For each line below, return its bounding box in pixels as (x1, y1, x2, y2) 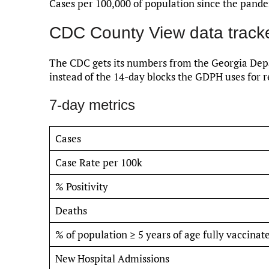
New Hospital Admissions (55, 251, 169, 265)
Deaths (55, 203, 87, 217)
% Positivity (55, 179, 108, 193)
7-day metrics (49, 96, 135, 113)
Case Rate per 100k (55, 155, 142, 169)
